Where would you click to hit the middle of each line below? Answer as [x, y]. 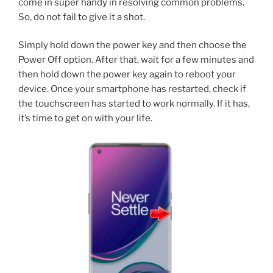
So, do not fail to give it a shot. [82, 17]
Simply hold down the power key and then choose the [133, 45]
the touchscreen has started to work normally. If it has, [134, 104]
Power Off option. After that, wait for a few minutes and [136, 60]
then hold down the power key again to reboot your [127, 75]
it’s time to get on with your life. [85, 119]
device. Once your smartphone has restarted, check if [132, 89]
